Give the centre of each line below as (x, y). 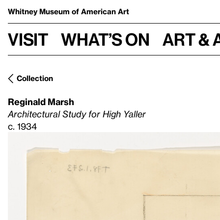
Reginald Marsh (41, 101)
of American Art (100, 11)
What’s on (105, 39)
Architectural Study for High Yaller (77, 114)
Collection (35, 78)
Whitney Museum (40, 11)
